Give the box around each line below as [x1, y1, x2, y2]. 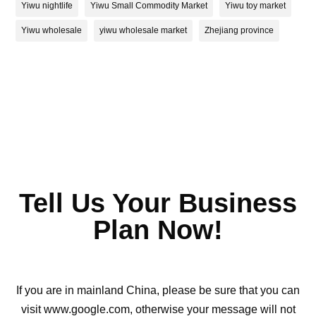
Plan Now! [93, 215, 223, 245]
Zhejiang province [205, 25, 274, 36]
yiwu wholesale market [99, 25, 188, 36]
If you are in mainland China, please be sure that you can [16, 284, 300, 297]
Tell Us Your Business [19, 188, 297, 219]
